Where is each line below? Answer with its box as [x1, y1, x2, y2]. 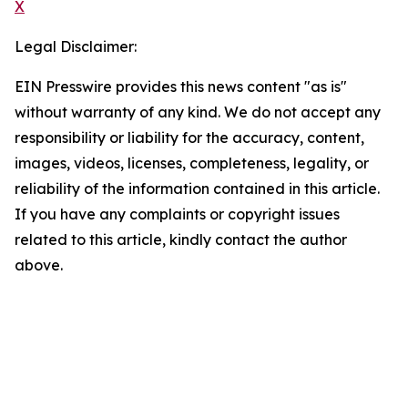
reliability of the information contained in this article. [15, 179, 380, 199]
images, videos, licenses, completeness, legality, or [15, 154, 369, 173]
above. [15, 256, 63, 275]
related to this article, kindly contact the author [15, 230, 347, 250]
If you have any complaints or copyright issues [15, 205, 340, 224]
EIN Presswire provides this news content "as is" [15, 77, 347, 97]
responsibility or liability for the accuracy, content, [15, 128, 364, 148]
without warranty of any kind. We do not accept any [15, 103, 381, 122]
